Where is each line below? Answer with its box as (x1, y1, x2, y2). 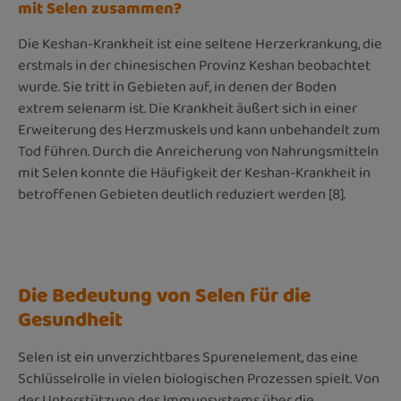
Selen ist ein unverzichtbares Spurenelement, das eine (18, 346, 358, 369)
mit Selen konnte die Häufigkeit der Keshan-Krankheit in (18, 161, 371, 184)
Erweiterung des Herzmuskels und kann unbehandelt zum (18, 118, 380, 141)
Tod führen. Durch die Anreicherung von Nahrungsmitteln (18, 140, 379, 163)
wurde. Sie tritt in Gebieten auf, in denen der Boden (18, 75, 337, 98)
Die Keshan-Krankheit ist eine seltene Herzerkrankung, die (18, 32, 382, 55)
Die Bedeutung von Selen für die (18, 280, 311, 311)
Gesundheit (18, 304, 123, 336)
